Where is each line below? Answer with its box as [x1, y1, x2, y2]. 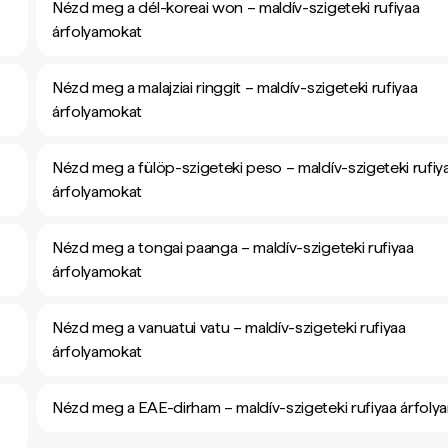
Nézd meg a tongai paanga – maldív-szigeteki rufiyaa [52, 238, 414, 257]
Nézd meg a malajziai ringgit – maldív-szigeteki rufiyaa [52, 78, 418, 97]
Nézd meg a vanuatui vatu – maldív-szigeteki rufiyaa [52, 318, 406, 337]
